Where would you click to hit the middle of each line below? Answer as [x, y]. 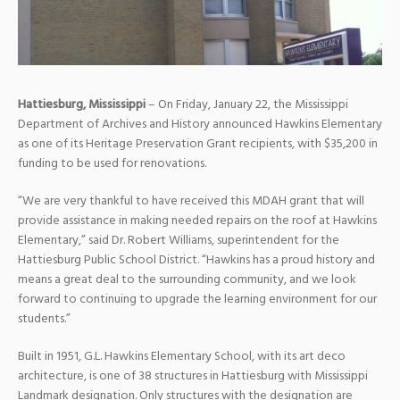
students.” [44, 319]
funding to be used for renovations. [112, 163]
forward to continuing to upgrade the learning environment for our [197, 299]
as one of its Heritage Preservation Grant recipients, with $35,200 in [198, 144]
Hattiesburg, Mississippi [82, 104]
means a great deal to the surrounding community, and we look [187, 279]
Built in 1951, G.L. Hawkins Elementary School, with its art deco [182, 356]
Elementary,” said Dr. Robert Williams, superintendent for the [179, 240]
